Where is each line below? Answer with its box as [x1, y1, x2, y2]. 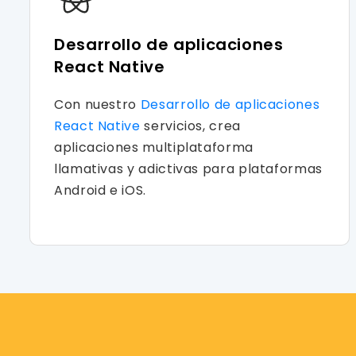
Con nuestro [54, 95, 141, 114]
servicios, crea [144, 116, 241, 135]
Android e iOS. [54, 180, 146, 199]
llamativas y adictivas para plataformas [54, 159, 323, 178]
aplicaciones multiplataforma [54, 137, 253, 157]
